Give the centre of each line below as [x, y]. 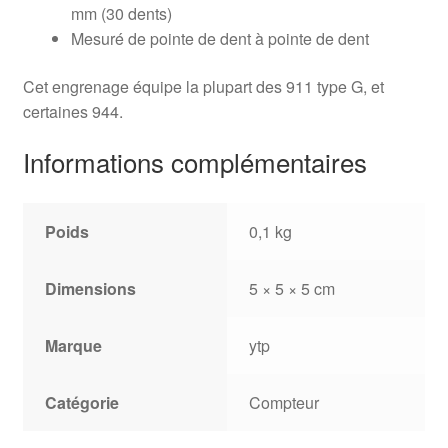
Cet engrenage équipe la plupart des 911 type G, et [203, 86]
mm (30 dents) [121, 14]
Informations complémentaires [194, 162]
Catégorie [82, 403]
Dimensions [91, 289]
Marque [74, 346]
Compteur [284, 403]
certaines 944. [72, 111]
